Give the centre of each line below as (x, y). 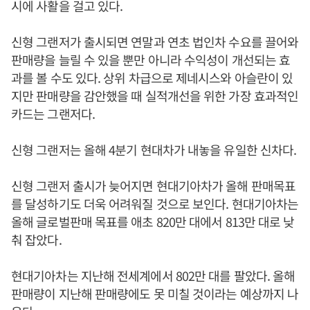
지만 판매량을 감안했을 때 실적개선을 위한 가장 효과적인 (155, 95)
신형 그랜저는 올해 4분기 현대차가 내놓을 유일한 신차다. (154, 149)
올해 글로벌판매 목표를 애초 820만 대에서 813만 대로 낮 (153, 221)
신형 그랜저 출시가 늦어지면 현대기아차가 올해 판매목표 (154, 185)
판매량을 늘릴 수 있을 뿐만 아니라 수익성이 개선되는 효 (151, 60)
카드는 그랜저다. (53, 113)
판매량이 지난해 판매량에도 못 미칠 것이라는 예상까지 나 (155, 293)
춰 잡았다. (36, 239)
